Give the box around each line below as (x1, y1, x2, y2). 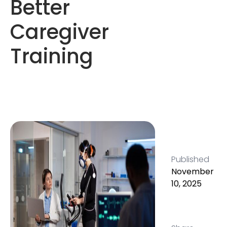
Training (10, 42, 93, 70)
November (171, 166, 214, 177)
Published (171, 154, 209, 165)
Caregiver (10, 18, 109, 46)
